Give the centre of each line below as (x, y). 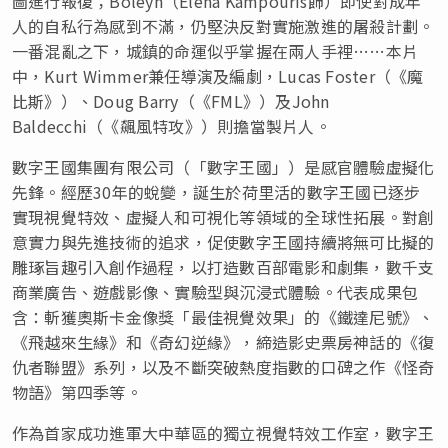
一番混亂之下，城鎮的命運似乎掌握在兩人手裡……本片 (215, 50)
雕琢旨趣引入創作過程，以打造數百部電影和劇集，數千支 (223, 266)
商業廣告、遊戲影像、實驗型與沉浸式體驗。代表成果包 (215, 291)
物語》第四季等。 (79, 391)
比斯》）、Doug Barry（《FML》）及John (171, 100)
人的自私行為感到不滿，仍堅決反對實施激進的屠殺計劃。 (223, 25)
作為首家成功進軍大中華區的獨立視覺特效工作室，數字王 (223, 432)
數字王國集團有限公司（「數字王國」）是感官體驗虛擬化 (223, 166)
